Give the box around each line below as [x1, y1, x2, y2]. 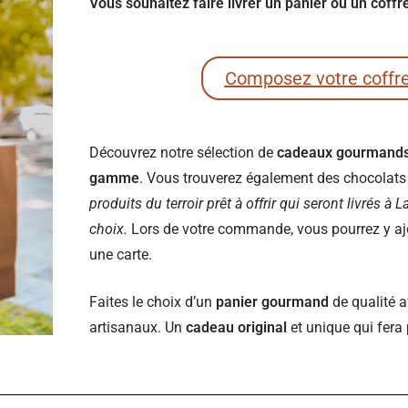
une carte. [89, 246, 152, 263]
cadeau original [182, 319, 287, 336]
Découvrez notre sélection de [89, 144, 277, 161]
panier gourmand [216, 293, 329, 311]
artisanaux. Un [89, 319, 182, 336]
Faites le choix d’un [89, 293, 216, 311]
